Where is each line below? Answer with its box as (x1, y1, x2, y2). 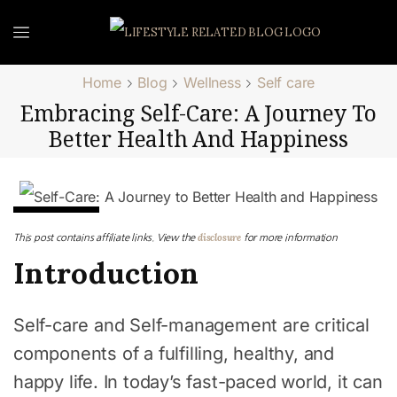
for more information (243, 232, 338, 244)
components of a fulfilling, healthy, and (13, 343, 334, 365)
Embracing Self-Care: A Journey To (19, 98, 378, 128)
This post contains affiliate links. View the (13, 232, 198, 244)
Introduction (13, 254, 199, 292)
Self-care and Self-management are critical (13, 315, 370, 337)
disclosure (198, 231, 241, 245)
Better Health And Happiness (49, 124, 348, 153)
